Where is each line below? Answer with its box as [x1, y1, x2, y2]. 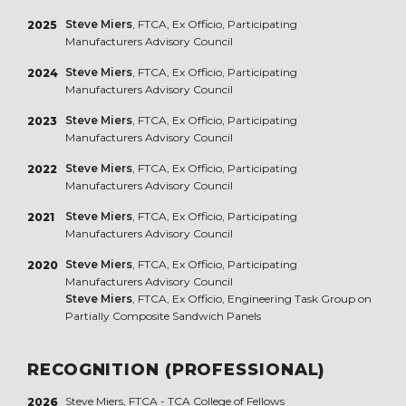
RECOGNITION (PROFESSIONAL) [27, 359, 326, 380]
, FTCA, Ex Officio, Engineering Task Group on [131, 291, 372, 305]
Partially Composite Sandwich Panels [64, 308, 261, 323]
